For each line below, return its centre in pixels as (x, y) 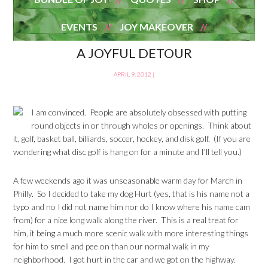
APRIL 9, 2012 (133, 74)
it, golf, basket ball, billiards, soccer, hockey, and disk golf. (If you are (132, 138)
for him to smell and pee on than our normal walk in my (112, 246)
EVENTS (79, 27)
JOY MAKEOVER (156, 27)
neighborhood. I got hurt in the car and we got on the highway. (125, 259)
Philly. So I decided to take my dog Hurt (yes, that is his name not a (132, 194)
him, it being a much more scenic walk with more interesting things (131, 233)
